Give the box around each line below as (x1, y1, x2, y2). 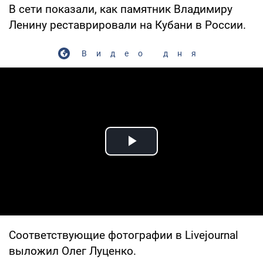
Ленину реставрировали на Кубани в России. (9, 18, 246, 32)
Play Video (131, 144, 216, 164)
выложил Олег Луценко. (9, 244, 136, 258)
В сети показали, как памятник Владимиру (9, 2, 232, 16)
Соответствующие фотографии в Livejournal (9, 228, 238, 242)
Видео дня (81, 48, 205, 58)
